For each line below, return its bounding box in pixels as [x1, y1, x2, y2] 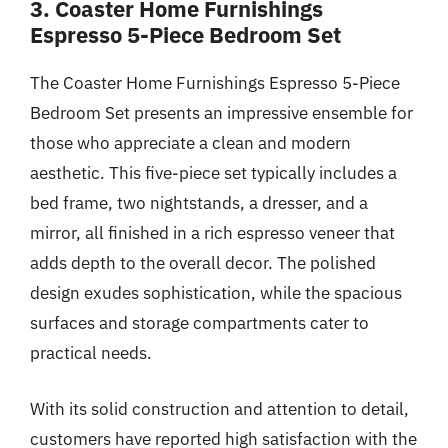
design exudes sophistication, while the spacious [30, 282, 402, 304]
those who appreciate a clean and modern [30, 132, 351, 154]
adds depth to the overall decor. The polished [30, 252, 376, 274]
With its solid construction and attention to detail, [30, 397, 409, 420]
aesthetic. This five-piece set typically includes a [30, 162, 397, 184]
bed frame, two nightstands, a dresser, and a [30, 192, 368, 214]
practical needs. [30, 342, 152, 364]
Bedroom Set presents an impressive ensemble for [30, 102, 413, 124]
